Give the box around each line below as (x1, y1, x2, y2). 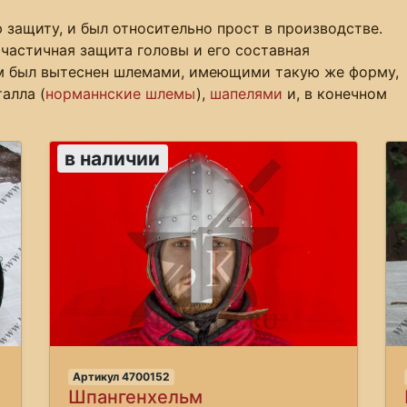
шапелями (210, 84, 283, 103)
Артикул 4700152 (72, 369, 170, 383)
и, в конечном (283, 84, 387, 103)
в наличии (65, 146, 161, 170)
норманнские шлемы (45, 84, 196, 103)
